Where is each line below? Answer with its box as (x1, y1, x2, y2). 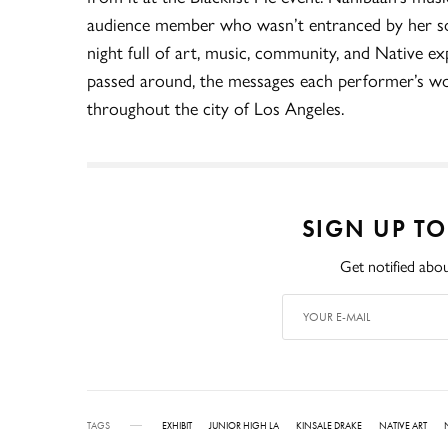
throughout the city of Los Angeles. (87, 94, 345, 120)
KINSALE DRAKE (296, 418, 362, 432)
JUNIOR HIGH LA (209, 418, 279, 432)
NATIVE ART (379, 418, 427, 432)
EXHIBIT (162, 418, 192, 432)
